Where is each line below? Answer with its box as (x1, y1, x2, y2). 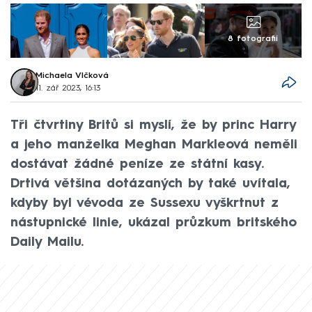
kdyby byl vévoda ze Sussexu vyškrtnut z (10, 196, 279, 210)
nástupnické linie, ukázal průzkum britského (10, 216, 297, 229)
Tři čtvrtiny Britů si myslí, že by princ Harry (10, 118, 296, 132)
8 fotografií (228, 35, 279, 44)
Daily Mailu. (10, 235, 84, 249)
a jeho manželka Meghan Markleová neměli (10, 138, 297, 151)
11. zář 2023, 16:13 (36, 84, 101, 93)
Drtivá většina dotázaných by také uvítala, (10, 177, 290, 190)
